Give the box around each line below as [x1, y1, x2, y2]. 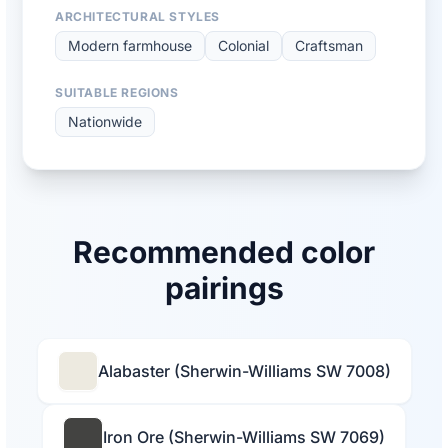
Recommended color [73, 234, 375, 271]
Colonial [218, 37, 269, 55]
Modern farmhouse [68, 37, 192, 55]
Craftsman [295, 37, 363, 55]
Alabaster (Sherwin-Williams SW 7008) [97, 360, 391, 381]
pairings [164, 270, 284, 307]
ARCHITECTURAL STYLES [55, 9, 220, 25]
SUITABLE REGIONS [55, 85, 179, 101]
